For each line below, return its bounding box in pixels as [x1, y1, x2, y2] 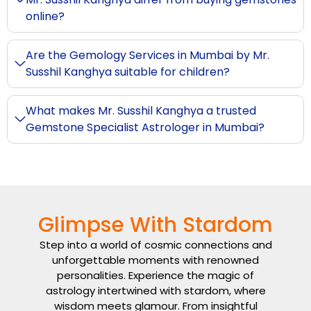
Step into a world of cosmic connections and [39, 237, 272, 252]
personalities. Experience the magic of [57, 267, 254, 283]
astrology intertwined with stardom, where [45, 283, 266, 298]
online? [26, 8, 65, 24]
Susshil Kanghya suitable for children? [26, 63, 230, 80]
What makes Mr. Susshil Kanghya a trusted [26, 102, 256, 119]
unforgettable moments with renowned [52, 252, 259, 267]
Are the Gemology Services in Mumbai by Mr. [26, 47, 269, 63]
